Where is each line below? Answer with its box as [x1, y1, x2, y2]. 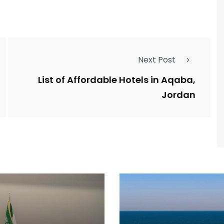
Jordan [161, 88, 195, 101]
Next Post [138, 54, 175, 66]
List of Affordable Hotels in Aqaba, [38, 73, 195, 86]
